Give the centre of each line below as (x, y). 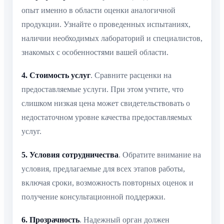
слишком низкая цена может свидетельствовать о (106, 103)
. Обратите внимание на (160, 154)
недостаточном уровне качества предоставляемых (107, 117)
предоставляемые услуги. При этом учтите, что (102, 89)
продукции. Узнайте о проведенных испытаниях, (106, 24)
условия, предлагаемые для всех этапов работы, (103, 168)
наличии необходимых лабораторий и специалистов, (112, 38)
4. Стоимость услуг (56, 75)
